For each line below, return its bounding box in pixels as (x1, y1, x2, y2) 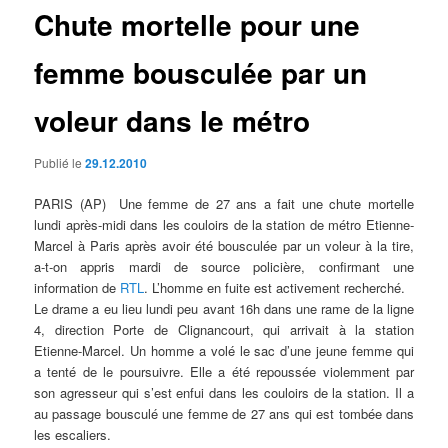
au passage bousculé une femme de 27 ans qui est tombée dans (34, 404, 414, 423)
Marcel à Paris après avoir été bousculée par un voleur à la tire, (34, 236, 414, 255)
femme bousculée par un (34, 52, 368, 94)
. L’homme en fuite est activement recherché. (144, 278, 406, 297)
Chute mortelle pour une (34, 4, 361, 46)
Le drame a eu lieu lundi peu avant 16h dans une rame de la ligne (34, 299, 414, 318)
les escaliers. (34, 425, 112, 444)
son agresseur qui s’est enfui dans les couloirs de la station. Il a (34, 383, 414, 402)
